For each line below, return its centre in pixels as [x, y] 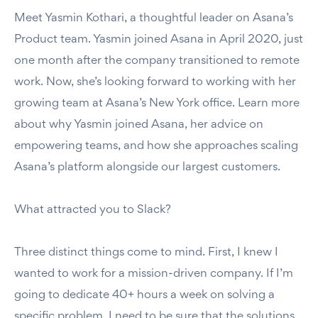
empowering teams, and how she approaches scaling [156, 146]
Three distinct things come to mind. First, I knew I [146, 253]
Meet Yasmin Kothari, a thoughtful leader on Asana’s [154, 18]
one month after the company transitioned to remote [157, 61]
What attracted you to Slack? [94, 210]
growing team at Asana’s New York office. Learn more [157, 104]
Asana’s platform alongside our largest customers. [149, 168]
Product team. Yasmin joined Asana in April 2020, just [159, 40]
